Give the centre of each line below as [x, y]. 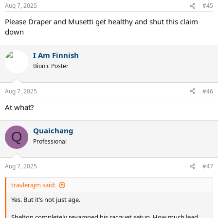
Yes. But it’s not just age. [46, 200]
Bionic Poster [51, 66]
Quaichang [53, 130]
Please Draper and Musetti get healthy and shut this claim [101, 22]
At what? [19, 107]
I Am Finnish [56, 55]
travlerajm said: [33, 185]
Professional [50, 141]
